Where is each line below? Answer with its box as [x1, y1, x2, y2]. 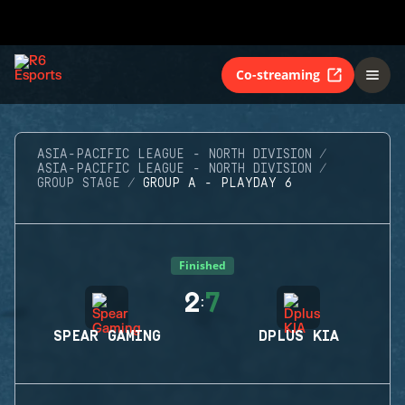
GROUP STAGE [37, 176, 120, 191]
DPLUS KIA [258, 328, 339, 344]
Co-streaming [236, 65, 320, 83]
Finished [179, 258, 226, 273]
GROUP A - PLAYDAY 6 [143, 176, 293, 191]
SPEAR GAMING [52, 328, 161, 344]
